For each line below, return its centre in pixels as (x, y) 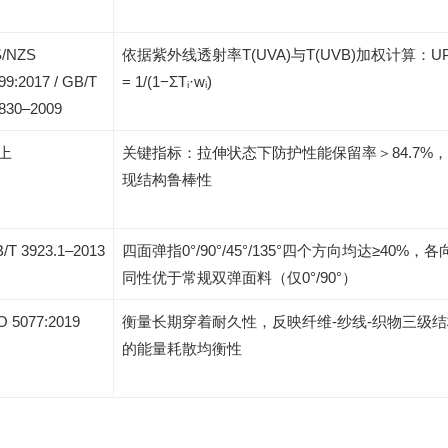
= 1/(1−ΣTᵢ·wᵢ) (167, 81)
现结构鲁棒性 (167, 179)
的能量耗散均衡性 (182, 348)
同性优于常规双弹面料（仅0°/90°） (239, 277)
